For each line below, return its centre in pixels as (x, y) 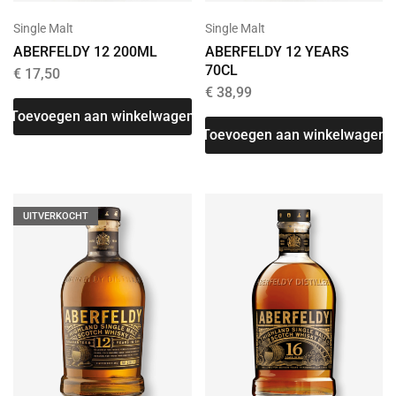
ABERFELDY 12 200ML (85, 52)
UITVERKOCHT (56, 217)
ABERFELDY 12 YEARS (277, 52)
